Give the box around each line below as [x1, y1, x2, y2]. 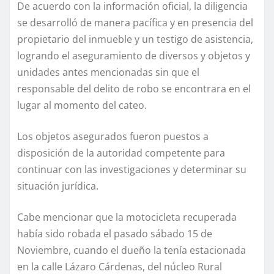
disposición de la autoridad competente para [17, 146, 225, 160]
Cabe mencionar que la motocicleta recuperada [17, 210, 237, 224]
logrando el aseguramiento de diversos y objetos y [17, 49, 250, 63]
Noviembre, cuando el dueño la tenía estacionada [17, 243, 246, 257]
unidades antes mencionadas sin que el [17, 65, 199, 80]
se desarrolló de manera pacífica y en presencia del [17, 16, 253, 30]
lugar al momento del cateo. [17, 98, 147, 113]
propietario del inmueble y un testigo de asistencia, [17, 32, 253, 46]
